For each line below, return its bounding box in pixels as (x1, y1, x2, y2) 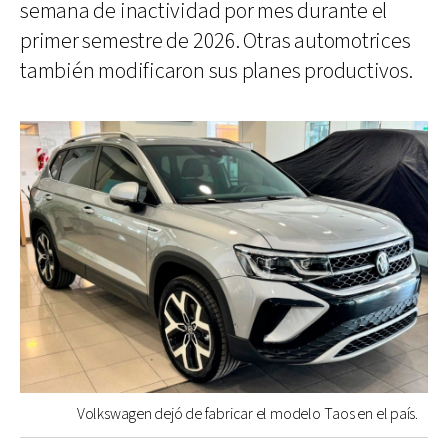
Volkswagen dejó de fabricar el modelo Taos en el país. (76, 403, 418, 425)
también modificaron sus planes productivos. (20, 56, 413, 86)
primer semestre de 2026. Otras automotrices (20, 26, 411, 56)
